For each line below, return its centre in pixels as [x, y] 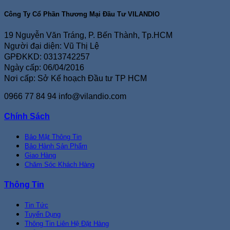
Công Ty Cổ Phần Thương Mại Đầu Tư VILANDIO [82, 14]
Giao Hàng [40, 156]
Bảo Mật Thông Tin [53, 137]
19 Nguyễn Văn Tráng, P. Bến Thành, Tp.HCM [88, 35]
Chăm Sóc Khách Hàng [60, 165]
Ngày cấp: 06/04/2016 [44, 67]
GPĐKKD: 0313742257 [47, 56]
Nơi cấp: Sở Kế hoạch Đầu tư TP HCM [75, 78]
